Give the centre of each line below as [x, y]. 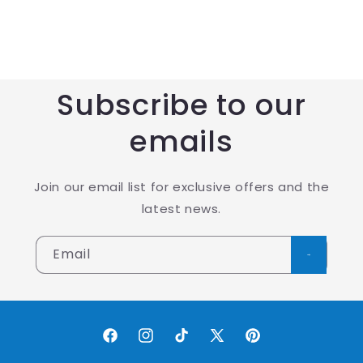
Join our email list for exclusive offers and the [181, 187]
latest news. [181, 209]
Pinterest [271, 344]
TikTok [191, 344]
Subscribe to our [181, 105]
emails [181, 142]
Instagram [168, 344]
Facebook [130, 344]
